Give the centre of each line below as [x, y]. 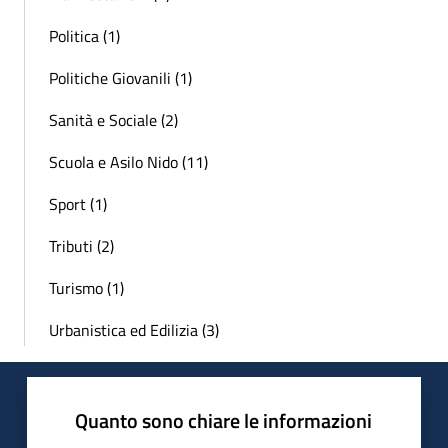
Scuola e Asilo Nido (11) [128, 162]
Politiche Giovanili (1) [120, 78]
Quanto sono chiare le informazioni [223, 421]
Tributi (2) [81, 246]
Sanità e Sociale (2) [113, 120]
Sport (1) [78, 204]
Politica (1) [84, 36]
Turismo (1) [86, 288]
